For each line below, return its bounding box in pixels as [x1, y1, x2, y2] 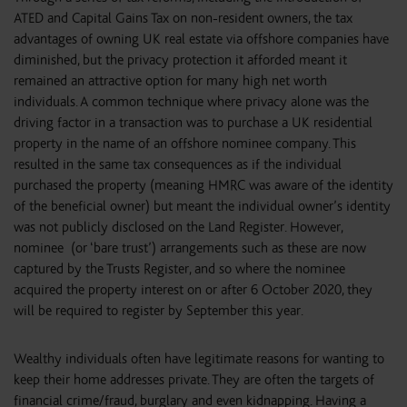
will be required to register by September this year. [14, 303, 303, 319]
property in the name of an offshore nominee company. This [14, 135, 356, 152]
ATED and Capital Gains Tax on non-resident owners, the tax [14, 10, 352, 26]
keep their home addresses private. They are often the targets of [14, 372, 374, 388]
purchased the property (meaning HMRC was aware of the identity [14, 177, 393, 194]
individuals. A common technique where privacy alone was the [14, 94, 369, 110]
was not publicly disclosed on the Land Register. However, [14, 219, 342, 235]
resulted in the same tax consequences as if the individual [14, 156, 342, 173]
